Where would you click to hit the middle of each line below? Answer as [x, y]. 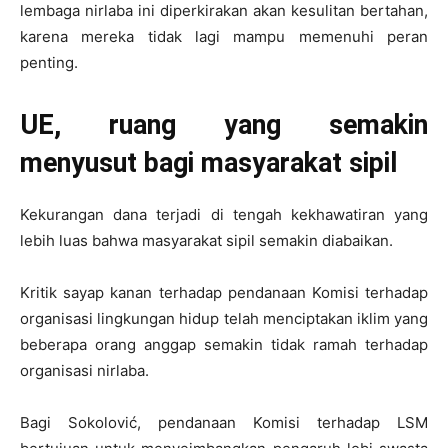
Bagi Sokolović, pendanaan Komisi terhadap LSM [224, 422]
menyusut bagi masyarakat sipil [208, 162]
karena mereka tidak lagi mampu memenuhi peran [224, 36]
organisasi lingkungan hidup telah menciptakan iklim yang [224, 318]
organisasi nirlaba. [84, 370]
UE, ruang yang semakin [224, 124]
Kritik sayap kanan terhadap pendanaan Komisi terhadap [224, 292]
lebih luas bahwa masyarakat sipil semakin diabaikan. [206, 240]
